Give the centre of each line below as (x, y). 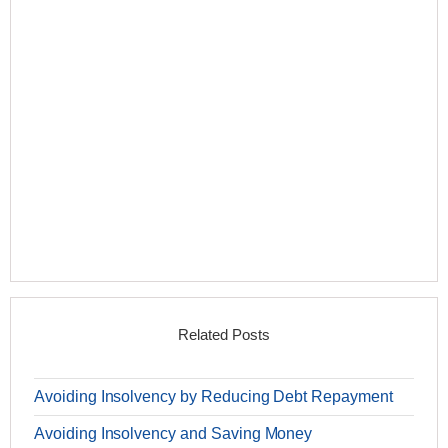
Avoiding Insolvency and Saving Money (173, 433)
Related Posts (224, 334)
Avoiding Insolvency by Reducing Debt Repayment (213, 396)
